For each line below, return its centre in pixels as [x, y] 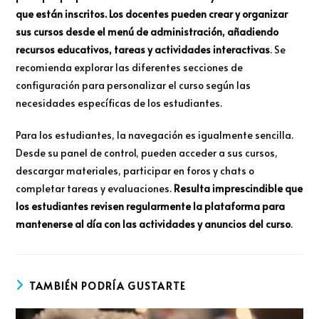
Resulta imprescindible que [239, 188]
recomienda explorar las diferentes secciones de [130, 67]
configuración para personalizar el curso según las [134, 85]
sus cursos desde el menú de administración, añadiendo [147, 31]
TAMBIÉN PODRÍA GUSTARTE [107, 286]
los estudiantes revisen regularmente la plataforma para [151, 206]
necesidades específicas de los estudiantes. [119, 103]
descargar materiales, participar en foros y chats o [135, 170]
